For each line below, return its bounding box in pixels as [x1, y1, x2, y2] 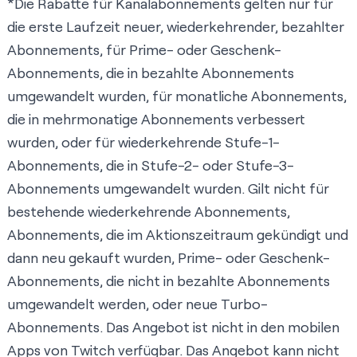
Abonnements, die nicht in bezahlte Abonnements [7, 272, 330, 290]
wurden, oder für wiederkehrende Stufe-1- [7, 133, 280, 151]
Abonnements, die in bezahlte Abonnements [7, 64, 294, 82]
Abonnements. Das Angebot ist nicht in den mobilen [7, 318, 339, 336]
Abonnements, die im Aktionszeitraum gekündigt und [7, 226, 348, 244]
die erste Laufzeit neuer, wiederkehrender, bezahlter [7, 18, 344, 36]
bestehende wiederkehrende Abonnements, [7, 202, 290, 221]
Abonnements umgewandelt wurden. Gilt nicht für [7, 179, 329, 198]
